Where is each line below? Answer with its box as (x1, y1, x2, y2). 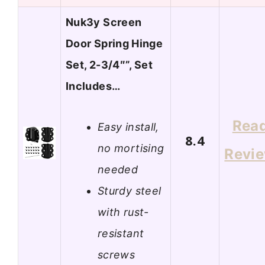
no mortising (98, 141, 164, 154)
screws (98, 248, 135, 261)
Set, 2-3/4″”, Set (66, 59, 153, 72)
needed (98, 163, 138, 176)
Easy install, (98, 120, 159, 133)
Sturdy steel (98, 184, 161, 197)
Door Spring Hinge (66, 37, 163, 50)
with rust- (98, 205, 149, 218)
